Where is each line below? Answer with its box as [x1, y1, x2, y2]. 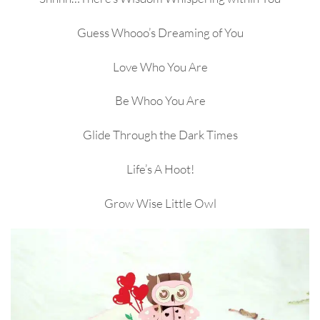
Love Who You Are [112, 59, 208, 74]
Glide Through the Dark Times [82, 127, 238, 143]
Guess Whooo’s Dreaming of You [76, 24, 244, 40]
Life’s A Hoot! [126, 161, 194, 177]
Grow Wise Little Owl [104, 195, 216, 211]
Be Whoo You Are [114, 93, 206, 109]
